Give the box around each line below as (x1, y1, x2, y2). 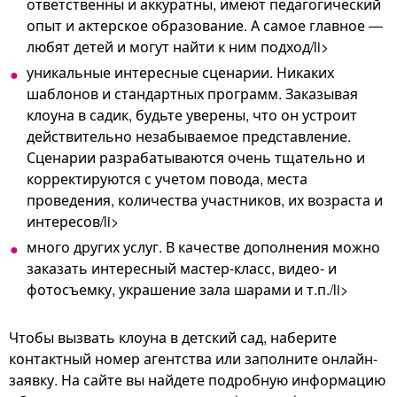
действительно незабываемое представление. (27, 125, 351, 146)
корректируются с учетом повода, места (27, 167, 307, 189)
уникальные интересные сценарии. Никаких (27, 61, 334, 82)
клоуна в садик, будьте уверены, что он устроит (27, 104, 357, 125)
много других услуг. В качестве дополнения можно (27, 236, 380, 257)
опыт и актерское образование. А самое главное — (27, 14, 383, 35)
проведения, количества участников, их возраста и (27, 189, 383, 210)
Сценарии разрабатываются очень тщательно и (27, 146, 365, 167)
